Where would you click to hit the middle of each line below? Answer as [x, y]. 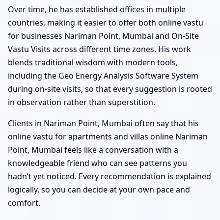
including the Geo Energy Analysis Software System [103, 75]
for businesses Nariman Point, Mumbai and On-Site [103, 36]
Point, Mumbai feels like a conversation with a [93, 150]
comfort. [24, 203]
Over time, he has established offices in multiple [97, 9]
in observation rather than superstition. [82, 102]
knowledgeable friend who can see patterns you [97, 163]
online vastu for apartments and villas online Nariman [108, 136]
